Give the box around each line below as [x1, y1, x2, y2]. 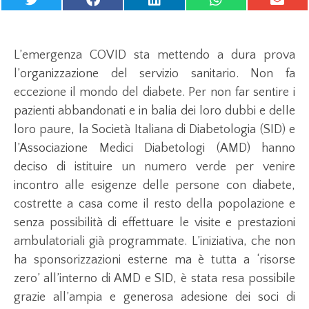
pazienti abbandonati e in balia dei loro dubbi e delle [14, 104, 295, 119]
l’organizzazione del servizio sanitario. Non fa [14, 67, 295, 81]
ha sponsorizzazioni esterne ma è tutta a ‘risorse [14, 253, 295, 268]
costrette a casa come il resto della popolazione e [14, 197, 295, 212]
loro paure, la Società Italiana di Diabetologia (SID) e [14, 123, 295, 137]
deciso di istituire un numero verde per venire [14, 160, 295, 175]
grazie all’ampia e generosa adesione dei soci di [14, 290, 295, 305]
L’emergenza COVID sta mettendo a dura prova [14, 48, 295, 63]
